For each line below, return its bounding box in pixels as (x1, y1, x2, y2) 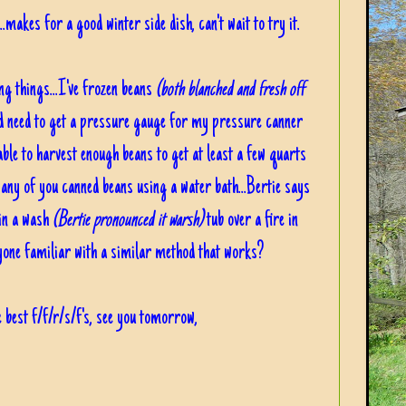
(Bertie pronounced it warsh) (53, 208, 203, 233)
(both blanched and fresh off (156, 77, 304, 102)
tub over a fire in (203, 208, 298, 233)
